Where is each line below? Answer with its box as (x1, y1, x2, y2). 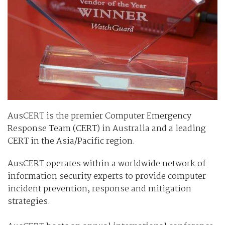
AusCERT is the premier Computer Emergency (8, 109, 191, 123)
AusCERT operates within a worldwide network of (8, 157, 206, 171)
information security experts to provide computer (8, 170, 206, 183)
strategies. (8, 195, 50, 208)
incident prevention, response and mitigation (8, 182, 191, 196)
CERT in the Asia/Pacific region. (8, 135, 135, 148)
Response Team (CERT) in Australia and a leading (8, 122, 206, 136)
